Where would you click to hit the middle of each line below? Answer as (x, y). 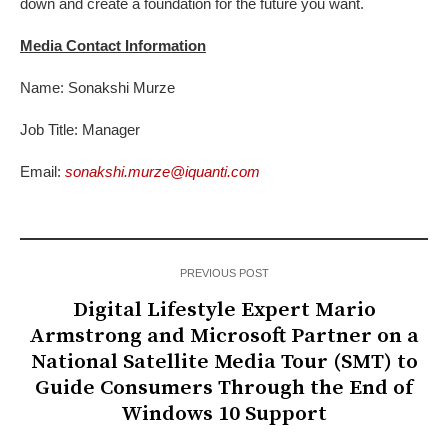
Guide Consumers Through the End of (224, 388)
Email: (42, 172)
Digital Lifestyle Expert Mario (224, 310)
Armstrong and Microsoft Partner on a (224, 336)
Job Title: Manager (80, 130)
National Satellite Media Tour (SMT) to (224, 362)
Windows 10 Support (224, 414)
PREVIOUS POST (224, 273)
